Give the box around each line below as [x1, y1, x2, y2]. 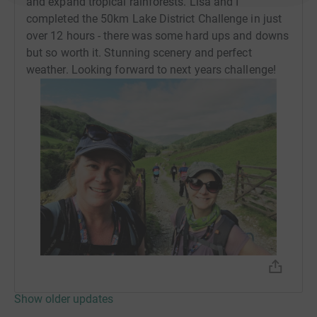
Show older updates [14, 292, 113, 306]
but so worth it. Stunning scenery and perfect [26, 45, 252, 59]
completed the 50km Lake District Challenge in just [26, 11, 282, 25]
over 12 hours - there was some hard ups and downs [26, 28, 289, 42]
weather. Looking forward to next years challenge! [26, 62, 276, 76]
